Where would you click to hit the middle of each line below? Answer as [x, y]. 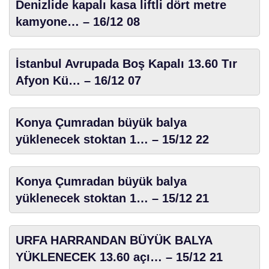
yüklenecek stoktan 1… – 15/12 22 [112, 139]
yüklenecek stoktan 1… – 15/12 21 [112, 198]
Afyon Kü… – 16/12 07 [78, 80]
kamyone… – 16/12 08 [78, 21]
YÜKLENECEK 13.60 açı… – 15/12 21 [119, 257]
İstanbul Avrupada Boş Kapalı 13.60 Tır [126, 63]
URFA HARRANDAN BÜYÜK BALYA [114, 240]
